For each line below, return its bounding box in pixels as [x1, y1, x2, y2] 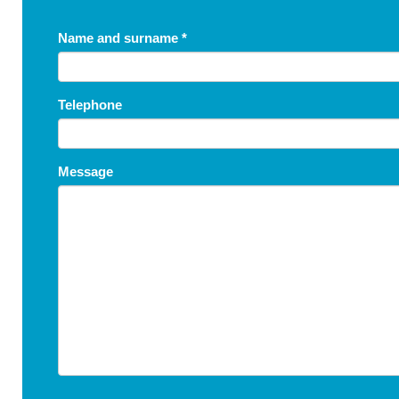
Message [58, 164, 113, 179]
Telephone [58, 97, 122, 112]
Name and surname [58, 30, 182, 45]
